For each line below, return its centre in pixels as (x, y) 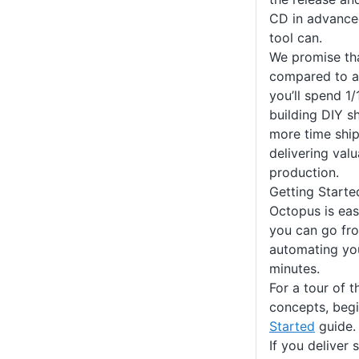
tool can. (296, 38)
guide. (335, 327)
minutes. (294, 269)
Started (292, 327)
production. (304, 173)
